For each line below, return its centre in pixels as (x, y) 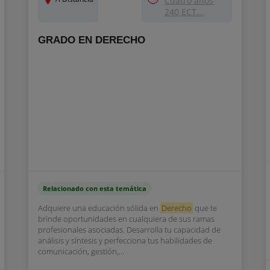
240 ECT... (184, 12)
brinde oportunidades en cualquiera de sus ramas (126, 219)
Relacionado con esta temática (94, 188)
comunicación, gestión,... (81, 251)
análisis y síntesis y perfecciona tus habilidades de (125, 240)
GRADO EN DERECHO (91, 40)
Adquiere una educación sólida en (99, 208)
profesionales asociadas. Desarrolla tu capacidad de (129, 230)
